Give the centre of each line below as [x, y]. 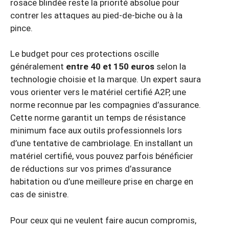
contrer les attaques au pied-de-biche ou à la [96, 15]
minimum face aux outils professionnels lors [96, 131]
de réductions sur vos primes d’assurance [91, 169]
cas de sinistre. [40, 194]
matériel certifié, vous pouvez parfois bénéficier [102, 156]
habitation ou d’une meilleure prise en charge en [102, 182]
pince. [21, 28]
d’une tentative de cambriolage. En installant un [101, 143]
